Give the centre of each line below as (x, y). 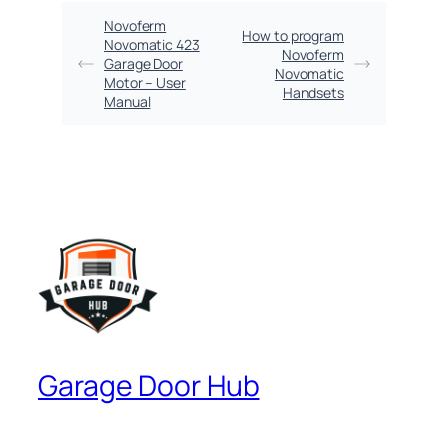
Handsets (313, 92)
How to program (293, 35)
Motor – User (145, 83)
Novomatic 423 (152, 45)
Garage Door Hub (149, 386)
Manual (127, 102)
